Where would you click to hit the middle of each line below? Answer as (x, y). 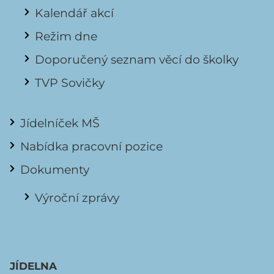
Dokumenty (55, 170)
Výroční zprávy (77, 198)
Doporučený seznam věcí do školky (137, 60)
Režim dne (66, 36)
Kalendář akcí (74, 13)
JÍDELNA (33, 266)
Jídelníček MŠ (60, 123)
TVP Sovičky (70, 83)
